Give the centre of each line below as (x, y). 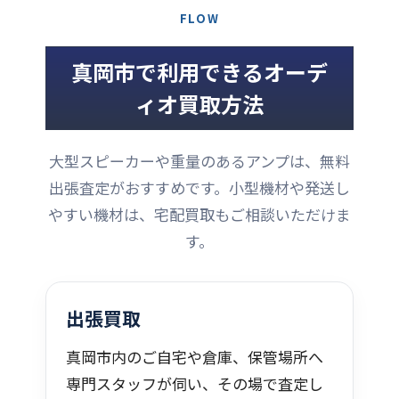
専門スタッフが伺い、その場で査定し (195, 383)
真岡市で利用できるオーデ (199, 71)
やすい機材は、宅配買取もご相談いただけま (199, 214)
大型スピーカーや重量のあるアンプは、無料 (199, 160)
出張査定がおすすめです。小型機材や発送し (199, 187)
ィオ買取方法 (199, 103)
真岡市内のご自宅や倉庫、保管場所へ (195, 356)
